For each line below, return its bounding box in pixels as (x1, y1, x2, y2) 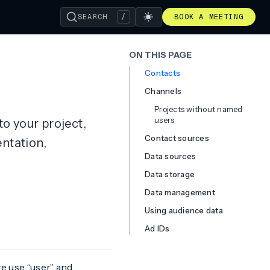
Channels (145, 86, 182, 96)
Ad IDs (145, 224, 170, 233)
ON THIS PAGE (129, 49, 192, 60)
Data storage (145, 169, 195, 179)
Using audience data (145, 206, 223, 215)
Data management (145, 187, 215, 197)
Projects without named (154, 104, 243, 114)
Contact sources (145, 133, 209, 143)
